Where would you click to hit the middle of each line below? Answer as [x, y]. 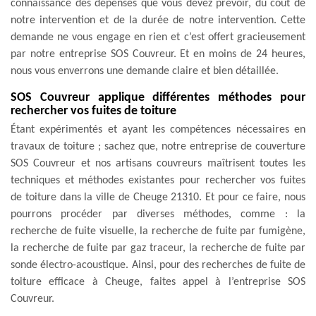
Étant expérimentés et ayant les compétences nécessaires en [158, 129]
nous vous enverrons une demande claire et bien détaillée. [145, 71]
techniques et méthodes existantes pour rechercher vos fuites [158, 180]
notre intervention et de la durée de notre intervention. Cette [158, 20]
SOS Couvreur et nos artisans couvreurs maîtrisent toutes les [158, 163]
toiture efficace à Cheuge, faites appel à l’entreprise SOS [158, 282]
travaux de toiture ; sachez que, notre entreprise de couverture [158, 146]
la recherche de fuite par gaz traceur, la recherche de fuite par [158, 248]
